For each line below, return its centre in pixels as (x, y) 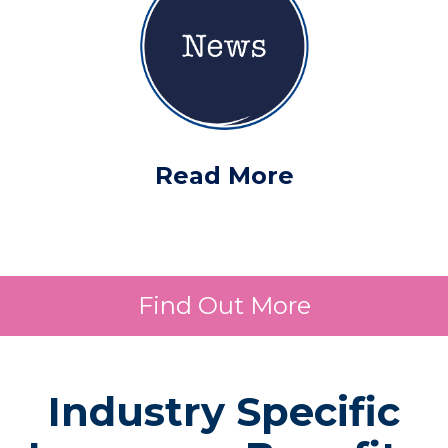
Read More (224, 175)
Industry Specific (224, 411)
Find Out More (224, 305)
